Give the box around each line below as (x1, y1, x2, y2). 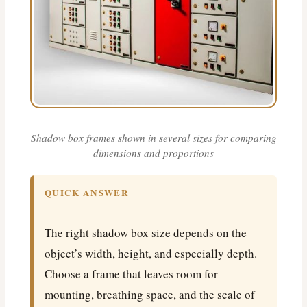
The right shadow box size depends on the (45, 224, 247, 241)
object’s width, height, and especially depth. (45, 245, 257, 261)
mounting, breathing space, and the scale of (45, 286, 255, 302)
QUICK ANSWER (45, 185, 129, 199)
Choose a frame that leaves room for (45, 265, 218, 282)
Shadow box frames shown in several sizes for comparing (30, 130, 277, 145)
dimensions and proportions (93, 145, 214, 160)
